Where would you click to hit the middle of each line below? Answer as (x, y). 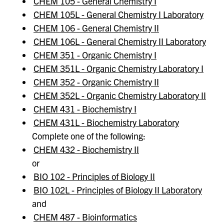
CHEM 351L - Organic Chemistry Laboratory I (118, 68)
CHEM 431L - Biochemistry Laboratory (106, 122)
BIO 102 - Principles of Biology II (94, 176)
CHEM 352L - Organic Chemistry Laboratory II (120, 95)
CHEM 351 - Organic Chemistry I (95, 55)
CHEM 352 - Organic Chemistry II (96, 82)
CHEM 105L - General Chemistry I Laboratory (118, 14)
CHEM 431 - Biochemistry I (85, 109)
